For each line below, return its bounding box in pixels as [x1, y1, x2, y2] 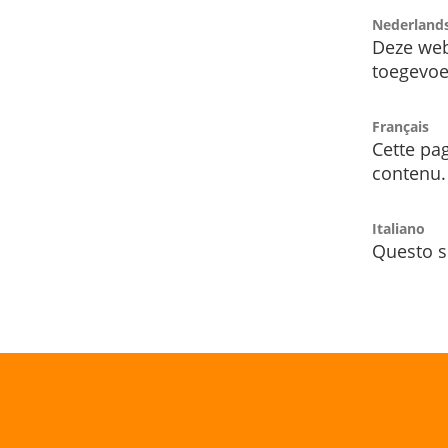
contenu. [372, 161, 446, 186]
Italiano [372, 219, 425, 239]
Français [372, 117, 429, 137]
